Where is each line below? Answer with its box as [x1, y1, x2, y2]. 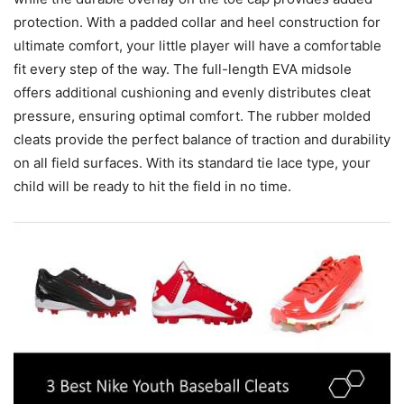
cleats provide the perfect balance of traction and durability [14, 130, 390, 148]
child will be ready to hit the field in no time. [14, 177, 291, 195]
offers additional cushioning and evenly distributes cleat [14, 83, 371, 101]
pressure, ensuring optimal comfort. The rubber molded [14, 106, 371, 124]
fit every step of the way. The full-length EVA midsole [14, 60, 352, 78]
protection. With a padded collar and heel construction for [14, 13, 381, 31]
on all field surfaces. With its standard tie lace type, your [14, 153, 371, 171]
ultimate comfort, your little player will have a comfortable [14, 36, 381, 54]
